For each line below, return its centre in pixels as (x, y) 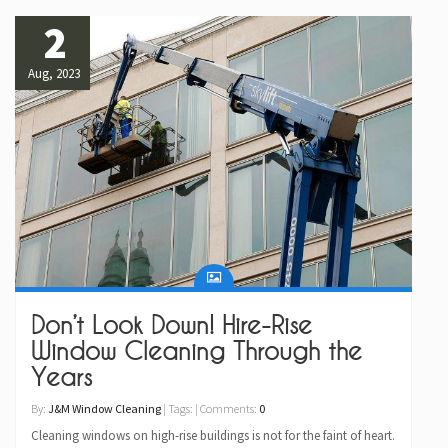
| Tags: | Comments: (210, 408)
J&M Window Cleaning (104, 408)
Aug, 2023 (53, 74)
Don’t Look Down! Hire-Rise (171, 324)
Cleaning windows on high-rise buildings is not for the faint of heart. (213, 435)
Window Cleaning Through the (196, 350)
